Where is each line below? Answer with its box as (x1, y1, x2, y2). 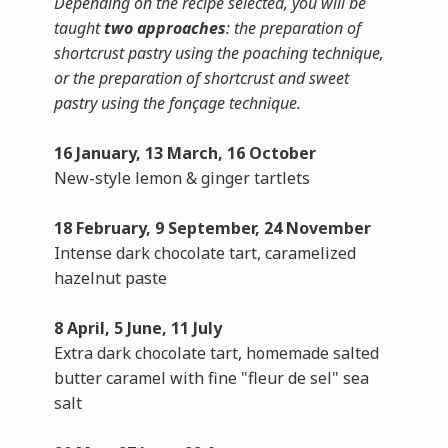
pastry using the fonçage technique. (53, 92, 301, 114)
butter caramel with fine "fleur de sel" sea (53, 367, 369, 389)
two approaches (103, 17, 226, 39)
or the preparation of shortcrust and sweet (53, 67, 349, 89)
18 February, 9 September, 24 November (53, 217, 371, 239)
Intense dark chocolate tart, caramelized (53, 242, 356, 264)
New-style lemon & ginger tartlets (53, 167, 310, 189)
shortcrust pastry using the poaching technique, (53, 42, 384, 64)
